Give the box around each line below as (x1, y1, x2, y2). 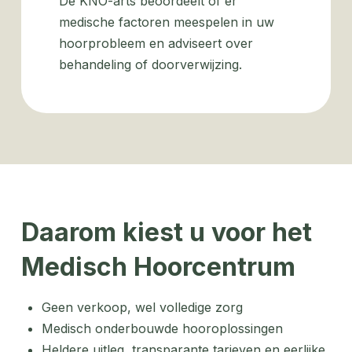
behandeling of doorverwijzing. (58, 57, 246, 72)
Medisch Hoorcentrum (20, 251, 295, 282)
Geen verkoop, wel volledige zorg (42, 299, 247, 315)
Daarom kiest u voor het (20, 217, 312, 247)
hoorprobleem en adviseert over (58, 35, 253, 51)
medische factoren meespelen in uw (58, 14, 274, 30)
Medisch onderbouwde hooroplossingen (42, 321, 284, 336)
